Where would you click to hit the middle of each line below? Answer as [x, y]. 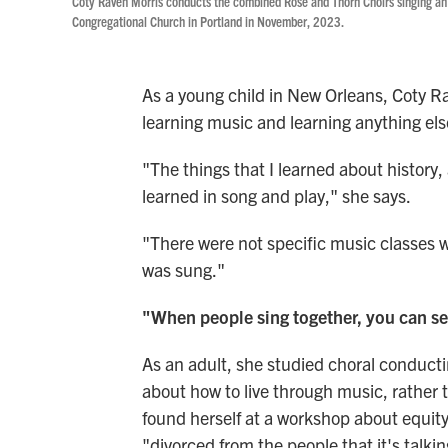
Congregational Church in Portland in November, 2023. [208, 21]
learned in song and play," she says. [276, 195]
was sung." [183, 269]
